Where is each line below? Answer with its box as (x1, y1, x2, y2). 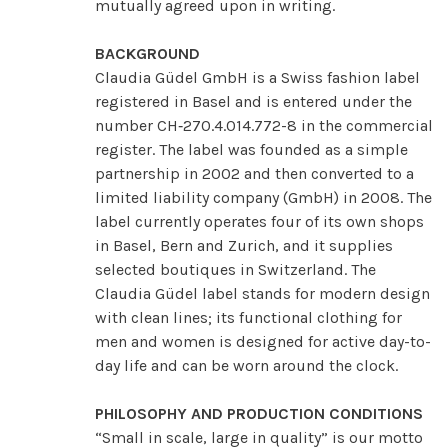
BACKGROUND (95, 43, 200, 63)
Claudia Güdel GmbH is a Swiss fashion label (95, 67, 420, 87)
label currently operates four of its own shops (95, 211, 424, 231)
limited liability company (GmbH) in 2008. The (95, 187, 432, 207)
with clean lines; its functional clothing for (95, 307, 402, 327)
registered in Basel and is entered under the (95, 91, 412, 111)
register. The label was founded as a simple (95, 139, 408, 159)
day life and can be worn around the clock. (95, 355, 398, 375)
